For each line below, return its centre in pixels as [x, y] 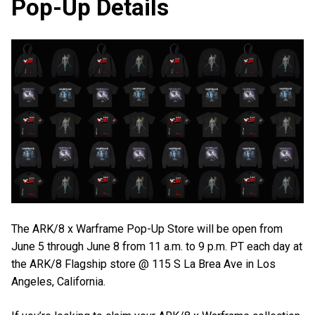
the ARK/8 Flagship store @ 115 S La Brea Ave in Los [143, 264]
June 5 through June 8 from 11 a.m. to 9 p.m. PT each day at [157, 246]
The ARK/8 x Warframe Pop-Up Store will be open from [147, 229]
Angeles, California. [58, 281]
